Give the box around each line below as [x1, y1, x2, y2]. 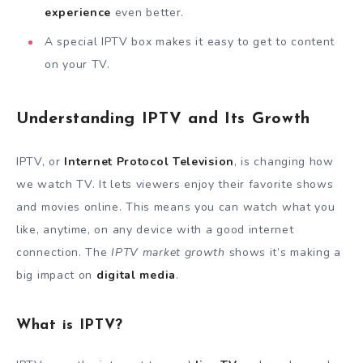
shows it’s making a [224, 245, 341, 261]
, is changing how [233, 154, 334, 170]
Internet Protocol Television [64, 154, 234, 170]
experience [45, 5, 111, 21]
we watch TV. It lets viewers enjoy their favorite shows [16, 177, 334, 193]
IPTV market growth [111, 245, 225, 261]
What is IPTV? [16, 318, 124, 333]
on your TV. [45, 57, 110, 73]
